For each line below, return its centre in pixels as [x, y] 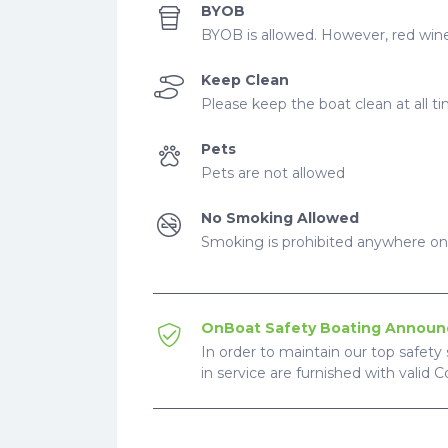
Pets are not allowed [273, 173]
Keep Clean [245, 80]
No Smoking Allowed [280, 218]
